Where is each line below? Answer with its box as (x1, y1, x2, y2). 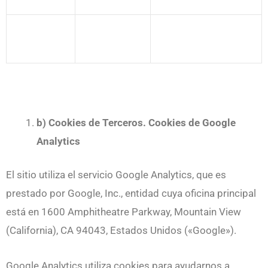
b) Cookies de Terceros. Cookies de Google (36, 116, 236, 129)
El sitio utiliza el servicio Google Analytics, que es (6, 169, 226, 181)
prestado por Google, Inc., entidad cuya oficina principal (6, 187, 256, 200)
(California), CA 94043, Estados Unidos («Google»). (6, 224, 236, 237)
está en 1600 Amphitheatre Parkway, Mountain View (6, 206, 241, 218)
